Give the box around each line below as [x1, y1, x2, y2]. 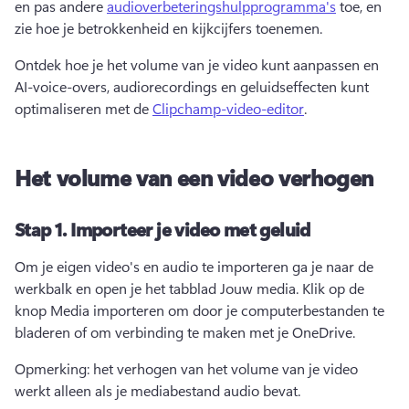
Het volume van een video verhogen [15, 163, 374, 192]
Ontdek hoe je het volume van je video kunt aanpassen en [15, 55, 379, 74]
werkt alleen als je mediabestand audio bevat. [15, 381, 300, 400]
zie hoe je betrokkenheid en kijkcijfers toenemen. [15, 18, 326, 37]
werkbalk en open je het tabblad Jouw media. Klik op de [15, 278, 364, 298]
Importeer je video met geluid [70, 216, 310, 241]
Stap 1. [15, 216, 71, 241]
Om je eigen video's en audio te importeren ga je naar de [15, 257, 373, 276]
